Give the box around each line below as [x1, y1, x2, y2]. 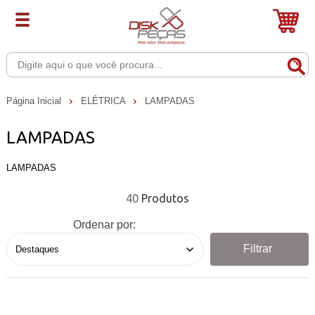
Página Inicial [6, 95, 64, 106]
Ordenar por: [73, 218, 136, 231]
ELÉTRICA [80, 95, 128, 106]
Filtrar [243, 243, 273, 255]
